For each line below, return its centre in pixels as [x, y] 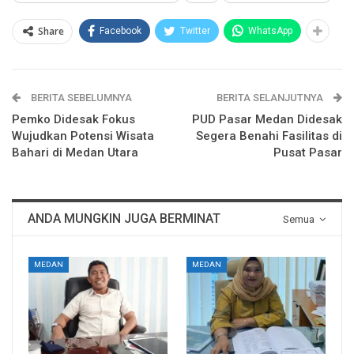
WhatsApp [270, 30]
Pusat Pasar [308, 152]
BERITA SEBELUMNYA [80, 97]
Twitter [195, 30]
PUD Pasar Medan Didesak [267, 119]
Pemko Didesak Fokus [73, 119]
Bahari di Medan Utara [75, 152]
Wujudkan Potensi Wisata [83, 136]
